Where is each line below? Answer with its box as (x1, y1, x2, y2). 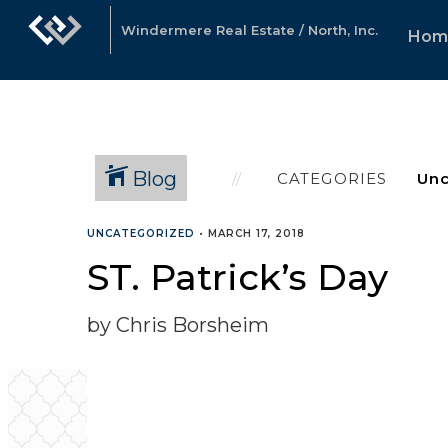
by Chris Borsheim (87, 313, 269, 337)
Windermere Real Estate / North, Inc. (121, 22, 378, 38)
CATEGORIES (276, 168, 388, 188)
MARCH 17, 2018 (208, 227, 305, 240)
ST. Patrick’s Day (87, 255, 388, 299)
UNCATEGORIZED (87, 227, 195, 240)
